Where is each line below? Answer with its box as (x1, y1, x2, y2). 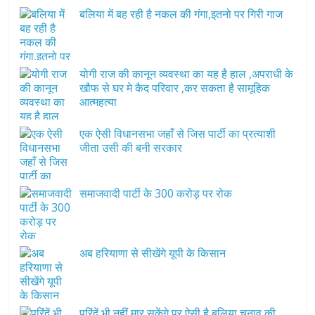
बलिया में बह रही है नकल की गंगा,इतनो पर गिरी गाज (79, 6, 283, 22)
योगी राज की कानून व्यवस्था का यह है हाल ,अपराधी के (79, 66, 294, 82)
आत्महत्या (79, 94, 117, 110)
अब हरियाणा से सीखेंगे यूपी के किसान (79, 245, 226, 262)
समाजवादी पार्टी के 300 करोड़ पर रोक (79, 186, 233, 202)
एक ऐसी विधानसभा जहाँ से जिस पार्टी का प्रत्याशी (79, 126, 276, 142)
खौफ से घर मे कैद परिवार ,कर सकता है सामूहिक (79, 80, 271, 96)
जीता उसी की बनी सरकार (79, 140, 183, 156)
